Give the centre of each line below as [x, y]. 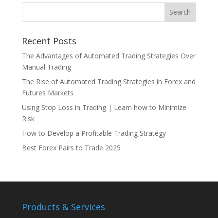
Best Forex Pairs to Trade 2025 [71, 147]
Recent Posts [49, 41]
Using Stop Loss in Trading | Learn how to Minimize [104, 107]
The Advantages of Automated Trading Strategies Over [109, 55]
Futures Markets [47, 92]
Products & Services [63, 207]
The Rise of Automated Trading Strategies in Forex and [109, 81]
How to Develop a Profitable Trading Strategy [94, 133]
